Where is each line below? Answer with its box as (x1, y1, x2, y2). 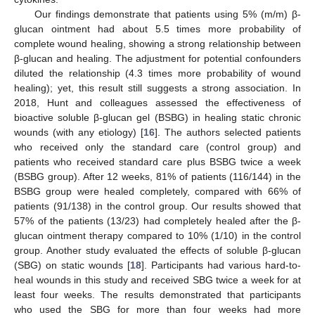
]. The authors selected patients (155, 126, 301, 138)
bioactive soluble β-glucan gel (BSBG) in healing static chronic (14, 111, 301, 123)
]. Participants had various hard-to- (141, 259, 301, 271)
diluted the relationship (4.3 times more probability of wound (14, 67, 301, 79)
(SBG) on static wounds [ (14, 259, 130, 271)
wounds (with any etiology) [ (14, 126, 143, 138)
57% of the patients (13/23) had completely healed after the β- (14, 214, 301, 226)
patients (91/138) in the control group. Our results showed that (14, 200, 301, 212)
